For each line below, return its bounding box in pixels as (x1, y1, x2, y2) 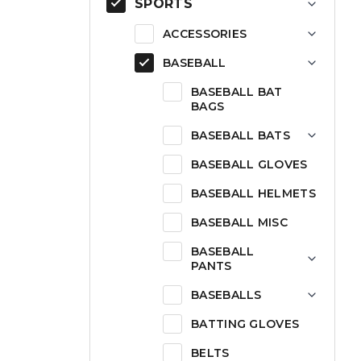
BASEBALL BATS (191, 128, 290, 143)
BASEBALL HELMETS (191, 186, 316, 201)
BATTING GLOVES (191, 317, 300, 331)
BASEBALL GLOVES (191, 157, 308, 172)
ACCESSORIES (163, 27, 247, 41)
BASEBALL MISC (191, 215, 288, 230)
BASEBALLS (191, 288, 262, 302)
